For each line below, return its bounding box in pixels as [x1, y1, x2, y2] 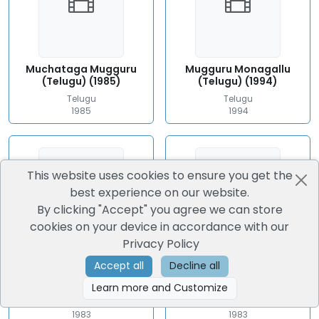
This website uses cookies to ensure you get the [26, 167, 293, 184]
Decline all [209, 258, 220, 273]
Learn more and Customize [151, 281, 228, 296]
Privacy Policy [122, 235, 199, 252]
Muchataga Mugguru [26, 62, 137, 76]
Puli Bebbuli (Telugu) [184, 266, 291, 280]
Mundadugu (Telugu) [26, 266, 137, 280]
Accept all [132, 258, 144, 273]
